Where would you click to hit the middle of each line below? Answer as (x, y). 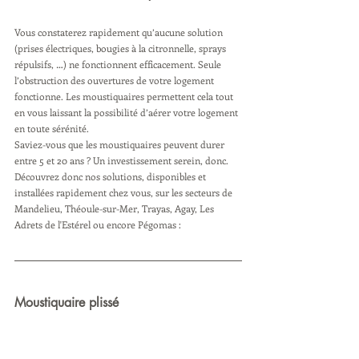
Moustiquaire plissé (67, 303)
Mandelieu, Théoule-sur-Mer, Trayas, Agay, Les (115, 208)
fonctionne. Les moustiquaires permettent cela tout (125, 96)
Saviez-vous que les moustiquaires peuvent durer (121, 144)
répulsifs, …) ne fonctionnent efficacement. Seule (119, 64)
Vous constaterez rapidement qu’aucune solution (120, 32)
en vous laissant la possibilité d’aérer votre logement (127, 112)
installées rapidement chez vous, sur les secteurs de (126, 192)
